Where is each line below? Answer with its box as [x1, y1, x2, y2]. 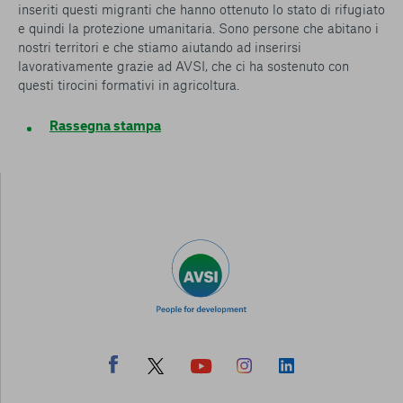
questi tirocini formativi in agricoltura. [18, 76, 239, 93]
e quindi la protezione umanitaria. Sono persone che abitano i [18, 20, 379, 36]
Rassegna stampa [49, 117, 161, 133]
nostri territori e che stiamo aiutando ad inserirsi [18, 39, 301, 55]
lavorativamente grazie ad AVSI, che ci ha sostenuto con [18, 58, 349, 74]
